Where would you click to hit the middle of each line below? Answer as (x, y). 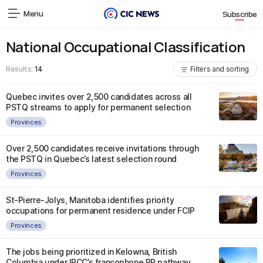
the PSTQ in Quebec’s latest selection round (91, 159)
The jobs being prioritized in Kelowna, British (91, 252)
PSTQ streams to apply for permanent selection (98, 107)
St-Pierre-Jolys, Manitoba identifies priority (90, 200)
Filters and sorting (219, 69)
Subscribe (240, 14)
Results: (20, 69)
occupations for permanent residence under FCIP (100, 210)
